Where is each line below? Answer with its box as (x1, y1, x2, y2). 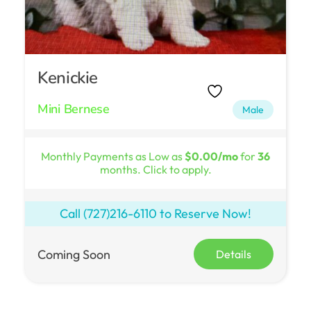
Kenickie (37, 66, 99, 89)
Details (216, 247, 251, 262)
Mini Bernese (37, 100, 110, 117)
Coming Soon (37, 246, 110, 262)
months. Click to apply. (99, 162, 212, 176)
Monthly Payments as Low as (41, 149, 185, 163)
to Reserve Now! (157, 205, 251, 222)
